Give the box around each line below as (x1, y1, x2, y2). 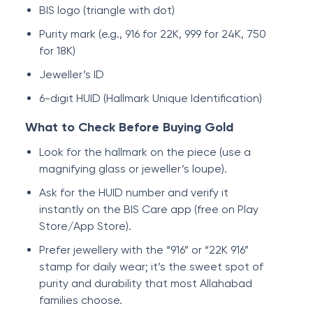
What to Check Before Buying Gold (25, 119, 233, 135)
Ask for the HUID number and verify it (39, 186, 228, 199)
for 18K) (39, 44, 75, 57)
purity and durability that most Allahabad (39, 277, 252, 290)
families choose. (39, 293, 122, 307)
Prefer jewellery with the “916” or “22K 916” (39, 243, 249, 256)
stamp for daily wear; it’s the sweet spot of (39, 260, 263, 273)
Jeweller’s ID (39, 68, 104, 81)
